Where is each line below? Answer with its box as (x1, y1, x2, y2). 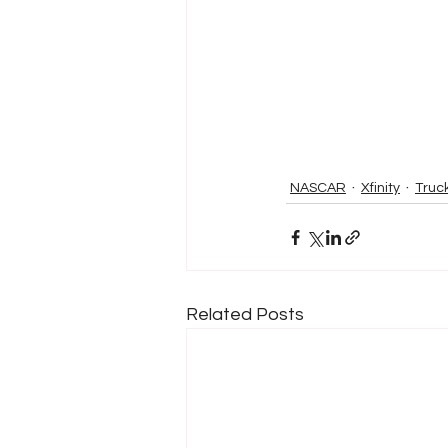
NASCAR (290, 180, 346, 195)
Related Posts (186, 305, 304, 325)
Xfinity (361, 180, 400, 195)
